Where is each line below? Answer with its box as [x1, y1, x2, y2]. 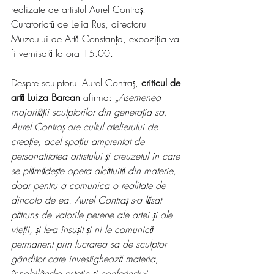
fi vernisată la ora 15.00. [11, 46, 113, 60]
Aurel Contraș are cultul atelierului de [11, 120, 161, 133]
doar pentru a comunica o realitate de [11, 179, 169, 192]
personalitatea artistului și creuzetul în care [11, 149, 183, 163]
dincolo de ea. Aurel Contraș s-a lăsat [11, 193, 165, 207]
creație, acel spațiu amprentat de [11, 135, 147, 148]
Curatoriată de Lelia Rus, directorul [11, 17, 151, 31]
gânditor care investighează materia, [11, 252, 161, 265]
